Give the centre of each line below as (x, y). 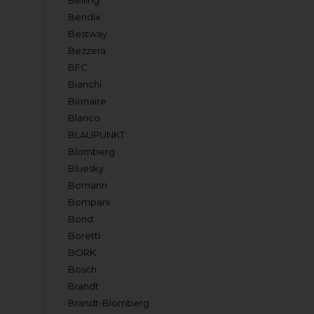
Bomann (88, 185)
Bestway (88, 34)
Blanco (84, 118)
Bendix (84, 17)
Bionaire (88, 101)
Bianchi (85, 84)
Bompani (89, 202)
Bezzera (87, 50)
